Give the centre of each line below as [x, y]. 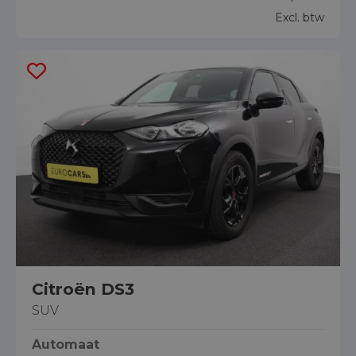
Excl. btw [300, 17]
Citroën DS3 [83, 289]
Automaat [66, 345]
